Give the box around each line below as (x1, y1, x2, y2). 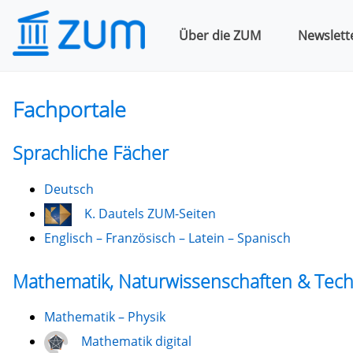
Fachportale (12, 95, 126, 124)
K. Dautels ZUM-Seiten (84, 204, 222, 222)
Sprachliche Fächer (12, 140, 169, 166)
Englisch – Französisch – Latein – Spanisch (43, 229, 291, 247)
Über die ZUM (178, 26, 261, 44)
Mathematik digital (80, 333, 191, 351)
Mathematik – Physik (43, 308, 165, 326)
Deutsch (43, 180, 94, 198)
